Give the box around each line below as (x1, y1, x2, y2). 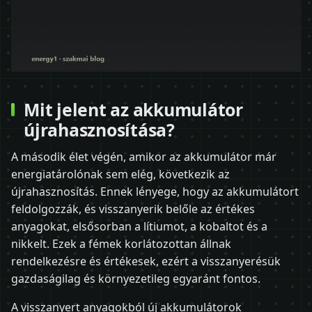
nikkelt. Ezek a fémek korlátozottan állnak (11, 236, 231, 252)
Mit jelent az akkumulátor (24, 97, 243, 121)
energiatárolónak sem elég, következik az (11, 166, 230, 182)
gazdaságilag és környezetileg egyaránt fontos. (11, 271, 260, 287)
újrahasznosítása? (24, 117, 175, 141)
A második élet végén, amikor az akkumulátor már (11, 149, 276, 165)
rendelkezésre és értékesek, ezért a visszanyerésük (11, 253, 281, 270)
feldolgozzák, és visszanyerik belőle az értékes (11, 201, 255, 217)
